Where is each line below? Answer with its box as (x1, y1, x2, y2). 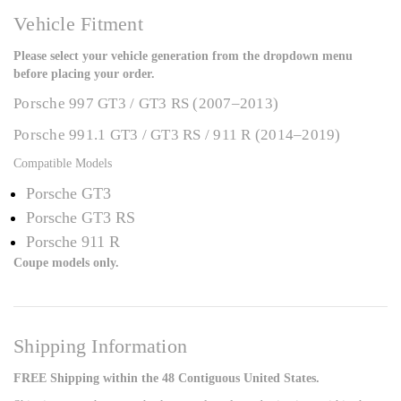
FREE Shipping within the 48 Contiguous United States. (13, 371, 320, 386)
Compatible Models (13, 157, 112, 171)
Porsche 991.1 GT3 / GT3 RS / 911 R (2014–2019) (13, 126, 341, 144)
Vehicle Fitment (13, 13, 143, 36)
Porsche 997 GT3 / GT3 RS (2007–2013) (13, 95, 278, 113)
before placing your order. (13, 67, 155, 81)
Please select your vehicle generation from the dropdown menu (13, 49, 353, 64)
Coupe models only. (13, 256, 119, 270)
